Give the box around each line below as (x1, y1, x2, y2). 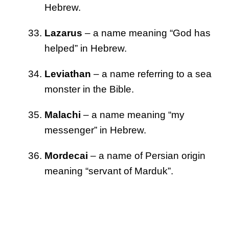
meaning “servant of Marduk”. (44, 165, 173, 176)
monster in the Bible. (44, 83, 134, 95)
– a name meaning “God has (82, 27, 211, 38)
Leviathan (44, 68, 91, 79)
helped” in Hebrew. (44, 42, 127, 54)
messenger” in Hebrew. (44, 124, 146, 135)
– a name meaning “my (81, 109, 185, 120)
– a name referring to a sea (91, 68, 212, 79)
